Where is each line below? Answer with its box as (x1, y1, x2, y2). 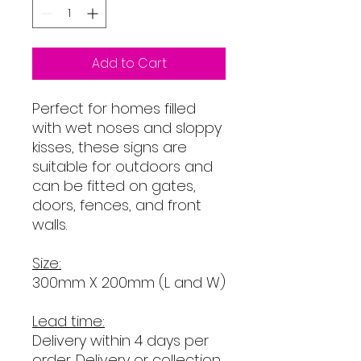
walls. (32, 214, 67, 234)
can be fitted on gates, (32, 175, 196, 196)
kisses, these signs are (32, 136, 187, 157)
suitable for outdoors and (32, 156, 213, 176)
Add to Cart (91, 53, 167, 73)
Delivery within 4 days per (32, 330, 209, 351)
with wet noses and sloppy (32, 117, 222, 138)
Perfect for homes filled (32, 98, 196, 118)
